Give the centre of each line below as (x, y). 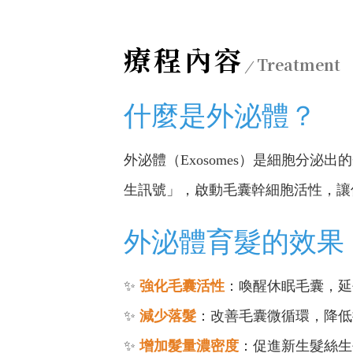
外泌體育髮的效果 (234, 242)
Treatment (299, 64)
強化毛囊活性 (182, 286)
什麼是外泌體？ (220, 115)
